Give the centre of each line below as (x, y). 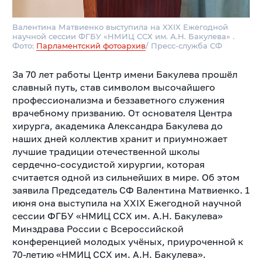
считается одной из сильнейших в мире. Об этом (126, 177)
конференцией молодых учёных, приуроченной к (127, 242)
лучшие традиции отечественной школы (106, 152)
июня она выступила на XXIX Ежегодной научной (127, 203)
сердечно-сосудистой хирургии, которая (108, 165)
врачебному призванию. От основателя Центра (122, 113)
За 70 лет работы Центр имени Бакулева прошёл (125, 75)
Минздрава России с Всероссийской (98, 229)
